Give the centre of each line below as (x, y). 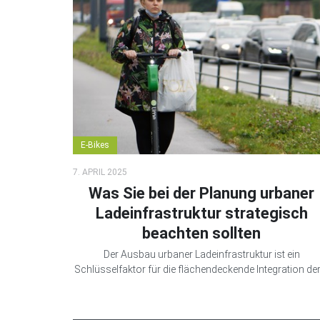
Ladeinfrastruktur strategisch (201, 214)
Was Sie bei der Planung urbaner (201, 194)
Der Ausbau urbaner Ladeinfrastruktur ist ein (201, 255)
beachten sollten (201, 234)
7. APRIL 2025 (100, 172)
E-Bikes (95, 145)
